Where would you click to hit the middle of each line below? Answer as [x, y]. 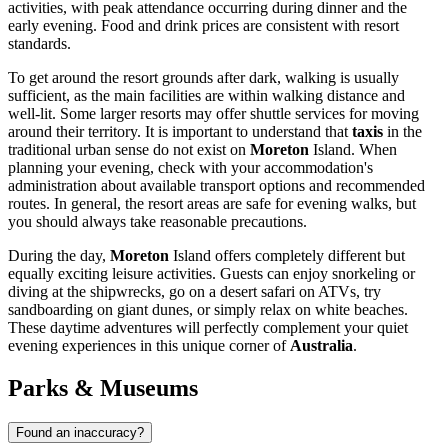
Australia [321, 345]
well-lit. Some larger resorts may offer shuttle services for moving [213, 113]
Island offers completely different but [287, 255]
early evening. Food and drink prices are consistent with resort [203, 25]
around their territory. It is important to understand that [180, 131]
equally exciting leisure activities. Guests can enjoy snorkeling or [211, 273]
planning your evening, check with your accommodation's [190, 167]
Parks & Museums [103, 387]
